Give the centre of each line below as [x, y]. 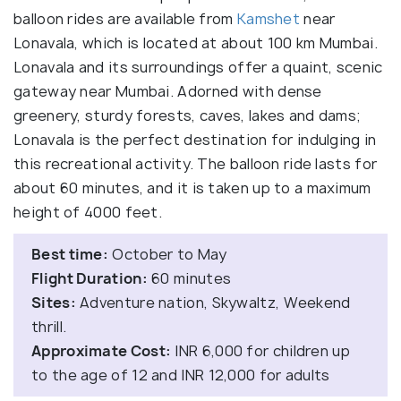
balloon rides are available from [125, 19]
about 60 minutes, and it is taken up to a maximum [192, 188]
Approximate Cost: [102, 351]
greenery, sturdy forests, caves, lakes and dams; [187, 115]
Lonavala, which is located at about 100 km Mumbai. [196, 43]
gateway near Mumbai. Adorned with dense [168, 91]
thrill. [49, 327]
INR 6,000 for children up [260, 351]
